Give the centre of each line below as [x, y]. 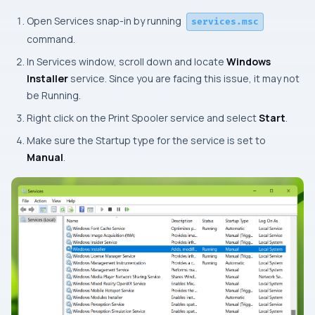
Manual [45, 157]
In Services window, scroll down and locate [127, 61]
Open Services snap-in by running [105, 20]
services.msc [225, 21]
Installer [47, 78]
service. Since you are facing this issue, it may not [184, 78]
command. [51, 39]
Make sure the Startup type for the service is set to [146, 140]
